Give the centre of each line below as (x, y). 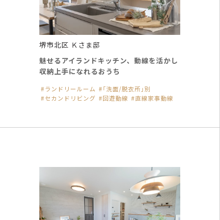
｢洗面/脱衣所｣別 (127, 88)
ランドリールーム (70, 88)
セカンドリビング (70, 98)
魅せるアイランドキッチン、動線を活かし (109, 60)
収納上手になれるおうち (80, 71)
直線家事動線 (154, 98)
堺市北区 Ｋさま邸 (70, 44)
